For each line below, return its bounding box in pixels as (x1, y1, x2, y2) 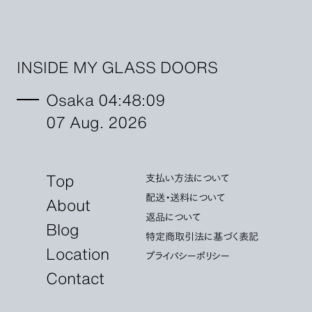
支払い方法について (146, 169, 230, 186)
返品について (146, 208, 201, 225)
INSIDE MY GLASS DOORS (16, 54, 218, 79)
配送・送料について (146, 189, 226, 205)
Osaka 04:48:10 (45, 86, 162, 111)
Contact (45, 265, 104, 290)
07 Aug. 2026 (45, 109, 147, 133)
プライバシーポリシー (146, 247, 231, 264)
